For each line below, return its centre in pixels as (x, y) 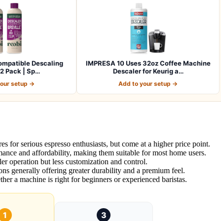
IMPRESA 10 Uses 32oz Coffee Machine (148, 63)
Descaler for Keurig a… (148, 71)
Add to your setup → (148, 83)
